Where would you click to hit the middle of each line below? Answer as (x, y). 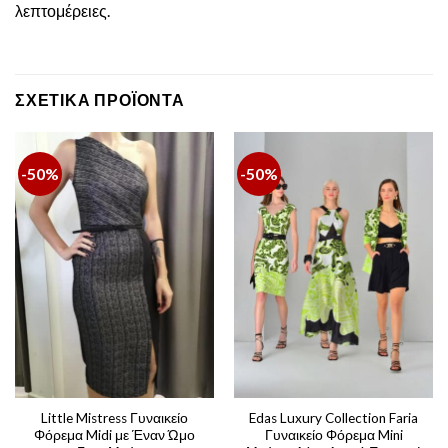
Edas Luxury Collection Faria (333, 417)
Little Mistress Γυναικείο (114, 417)
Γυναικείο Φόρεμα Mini (333, 434)
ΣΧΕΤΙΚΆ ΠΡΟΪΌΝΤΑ (100, 100)
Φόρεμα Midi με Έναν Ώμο (114, 434)
